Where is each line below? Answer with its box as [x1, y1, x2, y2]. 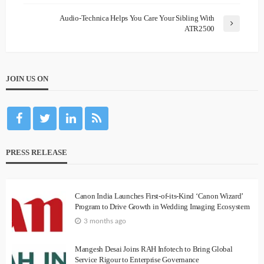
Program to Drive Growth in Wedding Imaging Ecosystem [75, 202, 250, 212]
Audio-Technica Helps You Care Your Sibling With [60, 14, 214, 23]
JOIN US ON [6, 74, 48, 84]
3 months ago [84, 217, 126, 225]
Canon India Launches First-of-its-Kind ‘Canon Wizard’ [75, 192, 243, 201]
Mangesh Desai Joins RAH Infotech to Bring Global [75, 245, 233, 254]
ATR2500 [184, 24, 214, 34]
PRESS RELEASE [6, 148, 67, 157]
